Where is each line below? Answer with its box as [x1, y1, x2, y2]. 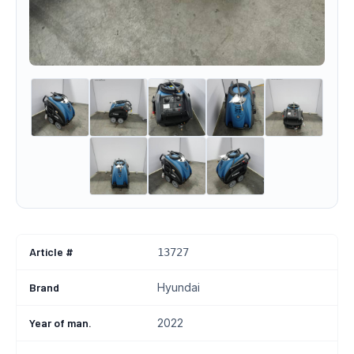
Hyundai [157, 281, 200, 294]
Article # [29, 245, 73, 258]
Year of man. [29, 316, 92, 330]
